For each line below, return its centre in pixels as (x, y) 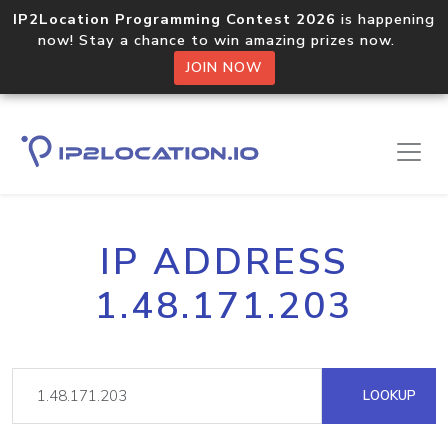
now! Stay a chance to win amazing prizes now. (224, 40)
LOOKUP (387, 395)
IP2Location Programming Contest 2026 (174, 19)
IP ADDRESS (224, 262)
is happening (385, 19)
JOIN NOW (224, 67)
